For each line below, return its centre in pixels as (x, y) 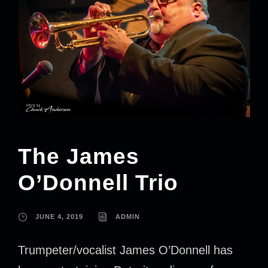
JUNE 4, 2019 (59, 217)
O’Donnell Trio (98, 183)
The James (79, 157)
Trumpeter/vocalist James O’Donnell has (125, 250)
